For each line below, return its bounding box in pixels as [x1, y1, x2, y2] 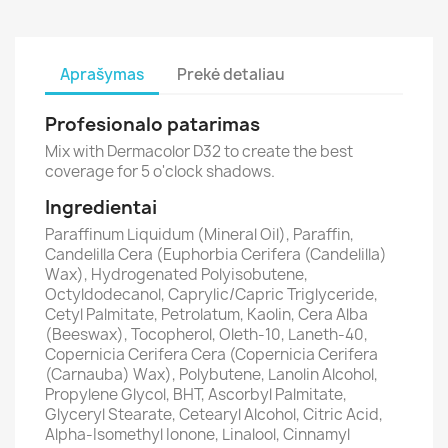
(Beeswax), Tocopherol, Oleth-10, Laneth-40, [45, 324, 368, 345]
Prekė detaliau [177, 63, 286, 85]
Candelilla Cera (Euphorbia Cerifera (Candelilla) [45, 244, 387, 265]
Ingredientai [45, 195, 157, 220]
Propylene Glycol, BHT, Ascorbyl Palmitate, [45, 384, 347, 405]
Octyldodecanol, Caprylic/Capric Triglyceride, [45, 284, 378, 305]
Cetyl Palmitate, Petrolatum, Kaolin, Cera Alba [45, 304, 368, 325]
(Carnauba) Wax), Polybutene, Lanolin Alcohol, [45, 364, 378, 385]
